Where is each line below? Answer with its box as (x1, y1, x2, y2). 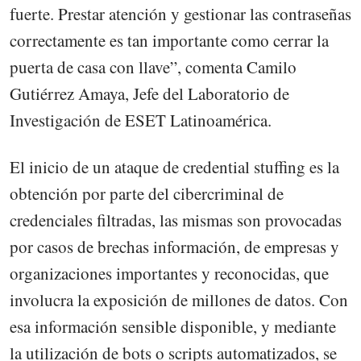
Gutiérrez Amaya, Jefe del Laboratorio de (10, 81, 289, 105)
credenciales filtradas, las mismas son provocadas (10, 208, 342, 231)
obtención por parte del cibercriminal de (10, 181, 284, 205)
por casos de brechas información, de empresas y (10, 234, 339, 258)
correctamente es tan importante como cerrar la (10, 28, 329, 52)
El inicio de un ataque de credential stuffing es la (10, 155, 339, 178)
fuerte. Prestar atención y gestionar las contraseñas (10, 2, 351, 25)
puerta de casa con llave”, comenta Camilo (10, 55, 297, 78)
